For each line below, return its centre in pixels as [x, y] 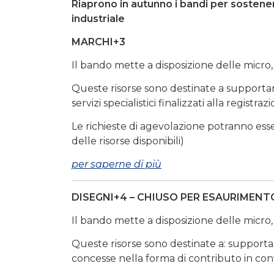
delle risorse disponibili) [128, 141]
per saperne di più [117, 165]
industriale [98, 19]
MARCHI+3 [98, 42]
